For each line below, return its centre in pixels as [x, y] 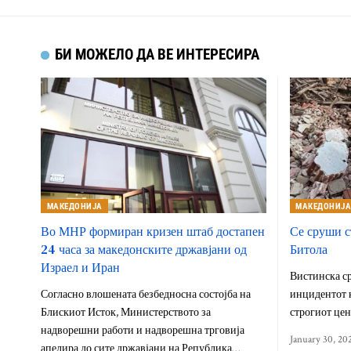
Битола [308, 249]
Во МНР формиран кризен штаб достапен [153, 231]
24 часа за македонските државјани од [144, 249]
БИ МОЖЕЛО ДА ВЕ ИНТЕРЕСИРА [157, 55]
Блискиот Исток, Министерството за [126, 312]
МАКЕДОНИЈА [74, 206]
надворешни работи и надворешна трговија [143, 330]
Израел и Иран [80, 267]
